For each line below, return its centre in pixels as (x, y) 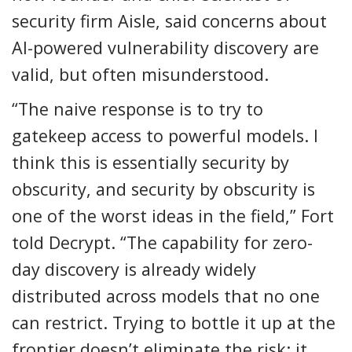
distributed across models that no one (166, 295)
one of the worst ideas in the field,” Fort (173, 215)
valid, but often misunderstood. (140, 74)
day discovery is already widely (134, 269)
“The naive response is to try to (137, 108)
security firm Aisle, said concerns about (169, 20)
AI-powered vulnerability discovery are (165, 47)
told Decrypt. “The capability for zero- (162, 242)
